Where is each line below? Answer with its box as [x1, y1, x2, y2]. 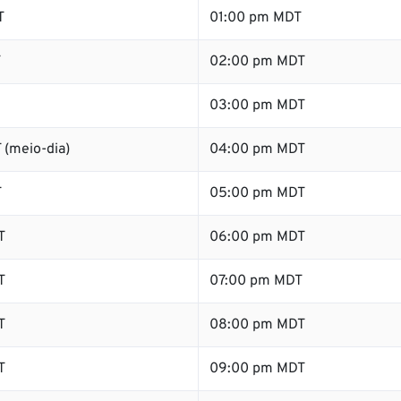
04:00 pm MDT [209, 141, 305, 158]
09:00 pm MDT [209, 360, 305, 378]
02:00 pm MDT [209, 53, 305, 71]
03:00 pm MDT [209, 97, 305, 115]
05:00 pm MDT [209, 184, 305, 202]
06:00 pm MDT [209, 228, 305, 246]
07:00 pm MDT [209, 272, 303, 290]
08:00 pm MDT [209, 316, 305, 334]
